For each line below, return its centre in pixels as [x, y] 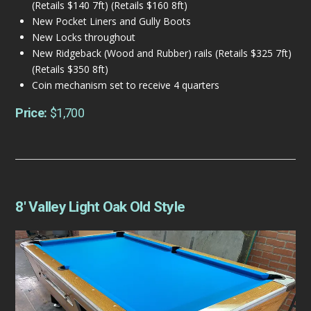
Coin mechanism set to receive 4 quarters [125, 85]
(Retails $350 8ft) [70, 69]
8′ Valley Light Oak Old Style [100, 207]
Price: [33, 113]
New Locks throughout [83, 37]
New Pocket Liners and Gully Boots [111, 21]
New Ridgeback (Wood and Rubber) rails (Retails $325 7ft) [161, 53]
